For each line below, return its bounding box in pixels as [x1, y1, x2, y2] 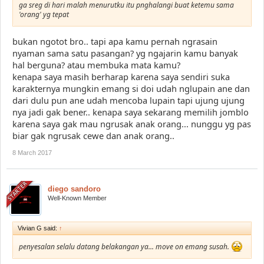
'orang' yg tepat [19, 9, 69, 19]
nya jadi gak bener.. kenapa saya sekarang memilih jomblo [12, 105, 249, 118]
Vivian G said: [18, 224, 59, 232]
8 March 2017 [12, 148, 52, 156]
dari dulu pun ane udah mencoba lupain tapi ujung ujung [12, 94, 245, 106]
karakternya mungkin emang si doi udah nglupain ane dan [12, 82, 250, 94]
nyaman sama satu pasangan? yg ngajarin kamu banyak [12, 47, 238, 59]
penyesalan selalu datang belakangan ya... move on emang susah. [19, 241, 231, 252]
